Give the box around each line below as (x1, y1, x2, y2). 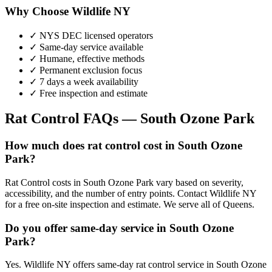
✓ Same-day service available (29, 41, 143, 52)
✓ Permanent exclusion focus (29, 64, 142, 75)
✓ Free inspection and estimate (29, 87, 148, 98)
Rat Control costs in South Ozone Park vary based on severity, (5, 177, 243, 188)
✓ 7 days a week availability (29, 76, 138, 87)
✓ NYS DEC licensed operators (29, 30, 153, 41)
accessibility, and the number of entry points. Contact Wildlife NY (5, 188, 256, 199)
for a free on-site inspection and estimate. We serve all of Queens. (5, 199, 254, 210)
